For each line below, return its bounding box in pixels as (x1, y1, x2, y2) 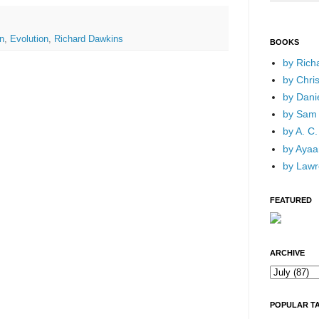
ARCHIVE (270, 249, 305, 258)
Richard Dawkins (54, 33, 123, 45)
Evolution (10, 33, 48, 45)
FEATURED (270, 196, 312, 205)
